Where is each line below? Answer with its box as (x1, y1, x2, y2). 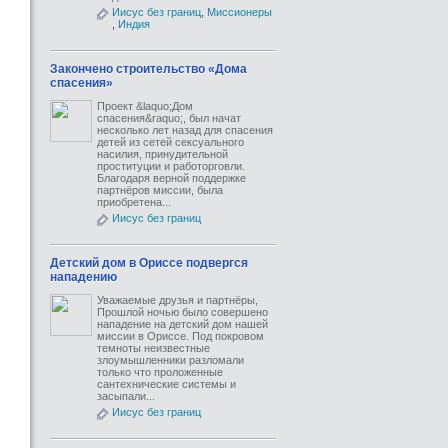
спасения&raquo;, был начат (97, 112, 241, 124)
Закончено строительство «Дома (50, 62, 247, 76)
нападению (50, 270, 117, 284)
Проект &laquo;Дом (97, 100, 193, 112)
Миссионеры (207, 6, 272, 18)
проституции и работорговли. (97, 160, 245, 172)
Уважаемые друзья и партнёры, (97, 294, 258, 306)
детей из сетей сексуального (97, 136, 244, 148)
